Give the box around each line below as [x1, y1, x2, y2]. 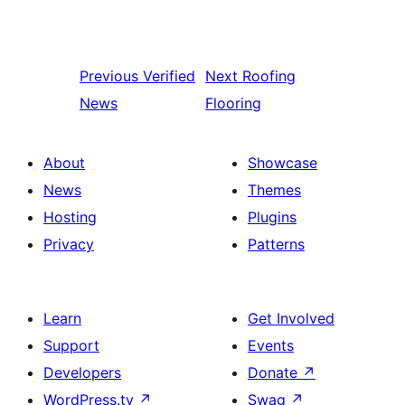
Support [43, 336, 99, 354]
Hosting [43, 208, 97, 226]
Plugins [248, 208, 297, 226]
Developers [43, 363, 121, 381]
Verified [143, 67, 195, 85]
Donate [248, 363, 302, 381]
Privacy [43, 235, 94, 253]
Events [248, 336, 294, 354]
